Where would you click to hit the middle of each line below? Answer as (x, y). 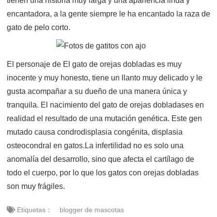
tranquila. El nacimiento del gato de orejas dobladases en (105, 105)
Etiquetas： (34, 210)
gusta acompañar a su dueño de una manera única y (97, 91)
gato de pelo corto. (39, 27)
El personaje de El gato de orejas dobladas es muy (94, 64)
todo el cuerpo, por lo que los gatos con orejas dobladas (103, 173)
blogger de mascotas (92, 210)
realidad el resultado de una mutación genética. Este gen (104, 118)
